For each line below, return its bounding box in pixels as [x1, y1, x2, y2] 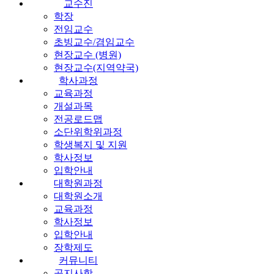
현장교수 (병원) [54, 49, 121, 60]
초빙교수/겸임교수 [54, 36, 135, 47]
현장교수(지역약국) [54, 62, 138, 73]
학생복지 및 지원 [54, 139, 127, 150]
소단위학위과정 [54, 126, 122, 137]
